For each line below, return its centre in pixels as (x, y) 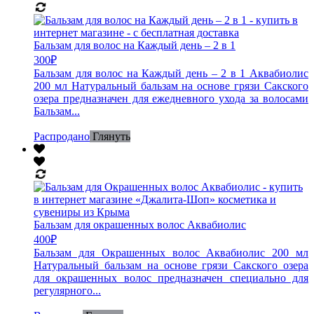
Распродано (62, 136)
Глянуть (111, 136)
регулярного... (67, 290)
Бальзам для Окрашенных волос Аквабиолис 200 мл (171, 252)
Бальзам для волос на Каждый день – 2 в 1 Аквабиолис (171, 73)
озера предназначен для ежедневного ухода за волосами (171, 98)
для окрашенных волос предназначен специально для (171, 278)
